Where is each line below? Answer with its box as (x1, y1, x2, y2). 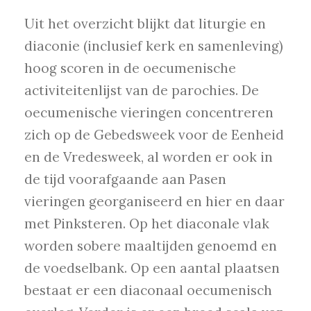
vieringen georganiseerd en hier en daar (24, 193, 285, 210)
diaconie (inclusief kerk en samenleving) (24, 37, 283, 55)
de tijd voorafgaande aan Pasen (24, 171, 226, 188)
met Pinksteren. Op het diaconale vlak (24, 215, 269, 233)
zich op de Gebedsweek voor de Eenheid (24, 126, 284, 144)
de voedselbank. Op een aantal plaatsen (24, 260, 280, 277)
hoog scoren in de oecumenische (24, 60, 236, 77)
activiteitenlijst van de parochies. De (24, 82, 259, 99)
